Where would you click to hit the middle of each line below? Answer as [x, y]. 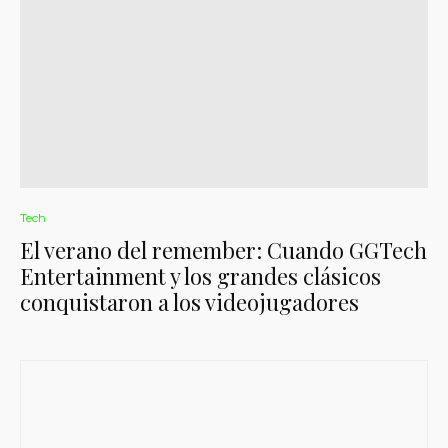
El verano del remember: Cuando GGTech [223, 250]
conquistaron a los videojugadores [189, 302]
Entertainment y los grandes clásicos [200, 276]
